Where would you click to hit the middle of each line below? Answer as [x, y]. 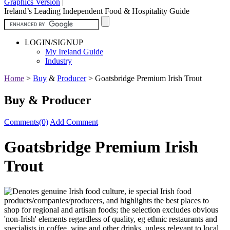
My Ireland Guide [74, 51]
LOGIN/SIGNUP [54, 42]
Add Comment [74, 122]
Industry [59, 61]
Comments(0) [26, 122]
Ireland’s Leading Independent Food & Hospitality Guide [97, 11]
